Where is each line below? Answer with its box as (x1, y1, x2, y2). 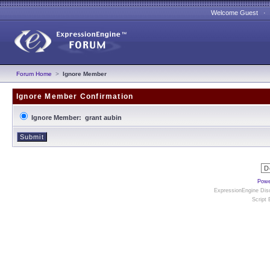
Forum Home (16, 71, 52, 77)
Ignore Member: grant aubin (31, 114, 122, 121)
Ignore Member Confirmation (16, 92, 134, 101)
